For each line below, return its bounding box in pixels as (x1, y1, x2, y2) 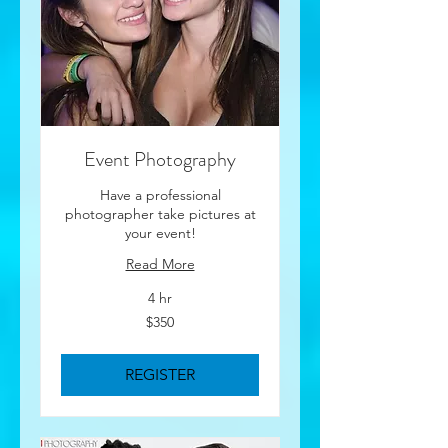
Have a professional (99, 186, 221, 204)
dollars (61, 332, 91, 343)
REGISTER (125, 365, 195, 384)
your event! (124, 224, 196, 242)
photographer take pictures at (64, 205, 256, 223)
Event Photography (84, 145, 236, 174)
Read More (125, 255, 195, 273)
